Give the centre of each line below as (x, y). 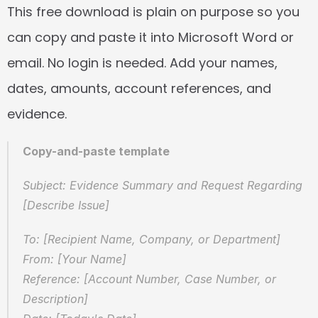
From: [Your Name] (75, 259)
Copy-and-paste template (96, 151)
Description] (55, 299)
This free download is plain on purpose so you (153, 12)
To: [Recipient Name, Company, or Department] (152, 239)
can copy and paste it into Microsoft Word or (150, 37)
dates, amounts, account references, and (139, 88)
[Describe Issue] (66, 205)
